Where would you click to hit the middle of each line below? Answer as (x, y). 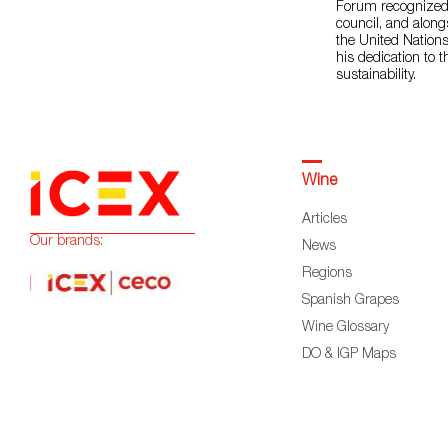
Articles (324, 220)
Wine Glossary (345, 328)
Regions (326, 274)
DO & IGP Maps (348, 355)
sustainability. (376, 76)
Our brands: (66, 241)
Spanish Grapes (350, 301)
